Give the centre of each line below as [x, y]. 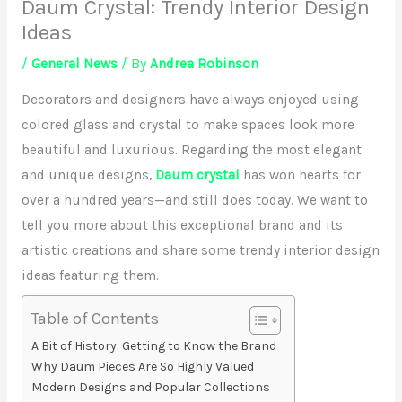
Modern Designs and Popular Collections [150, 388]
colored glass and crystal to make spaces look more [188, 125]
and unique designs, [88, 175]
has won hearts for [300, 175]
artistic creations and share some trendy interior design [200, 251]
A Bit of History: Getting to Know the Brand [153, 346]
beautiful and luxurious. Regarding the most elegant [191, 150]
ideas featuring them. [90, 276]
